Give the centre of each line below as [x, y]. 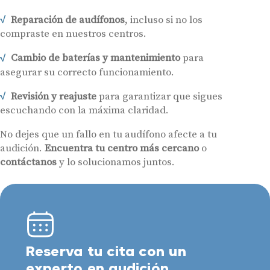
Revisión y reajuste [53, 96]
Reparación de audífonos [67, 20]
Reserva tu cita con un [106, 246]
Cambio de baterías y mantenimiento [95, 58]
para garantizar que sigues [159, 96]
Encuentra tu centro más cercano [122, 149]
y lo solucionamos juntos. [116, 162]
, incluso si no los [163, 20]
